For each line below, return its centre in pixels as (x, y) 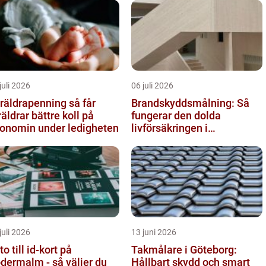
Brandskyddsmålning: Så (190, 103)
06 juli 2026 (152, 85)
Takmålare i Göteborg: (184, 249)
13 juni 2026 (154, 232)
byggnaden (158, 140)
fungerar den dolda (176, 115)
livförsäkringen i (170, 128)
